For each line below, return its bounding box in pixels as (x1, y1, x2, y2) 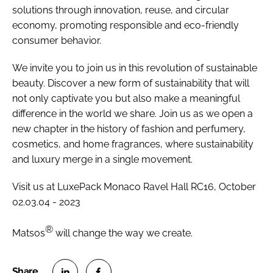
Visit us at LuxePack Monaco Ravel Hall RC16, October (12, 181, 256, 193)
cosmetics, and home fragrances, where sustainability (12, 138, 253, 151)
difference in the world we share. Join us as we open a (12, 108, 253, 120)
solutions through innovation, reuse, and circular (12, 4, 229, 16)
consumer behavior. (12, 35, 101, 47)
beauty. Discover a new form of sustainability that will (12, 77, 249, 90)
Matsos (12, 227, 45, 239)
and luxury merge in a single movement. (12, 154, 193, 166)
